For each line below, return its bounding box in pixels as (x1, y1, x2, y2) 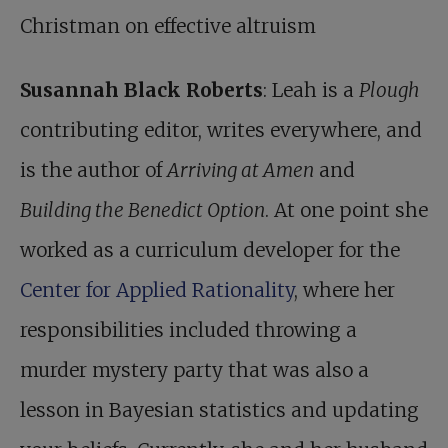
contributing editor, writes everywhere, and (20, 118, 422, 143)
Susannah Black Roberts (20, 78, 263, 103)
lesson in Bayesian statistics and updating (20, 398, 419, 423)
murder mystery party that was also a (20, 358, 369, 383)
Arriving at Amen (167, 158, 314, 183)
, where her (294, 278, 395, 303)
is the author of (20, 158, 167, 183)
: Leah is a (263, 78, 359, 103)
